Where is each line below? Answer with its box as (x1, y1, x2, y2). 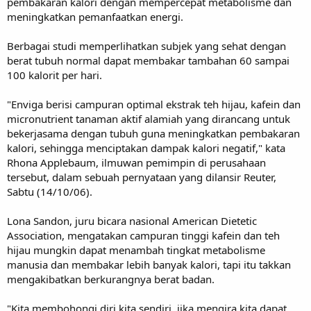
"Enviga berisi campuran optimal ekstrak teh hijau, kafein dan (7, 96, 301, 111)
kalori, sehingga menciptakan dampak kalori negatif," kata (7, 140, 285, 155)
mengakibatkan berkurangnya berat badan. (7, 271, 215, 286)
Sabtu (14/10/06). (7, 184, 92, 199)
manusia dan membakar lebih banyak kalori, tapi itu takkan (7, 257, 291, 271)
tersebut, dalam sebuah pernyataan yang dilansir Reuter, (7, 169, 276, 184)
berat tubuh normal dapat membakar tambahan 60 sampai (7, 53, 289, 67)
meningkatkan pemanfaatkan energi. (7, 9, 183, 24)
